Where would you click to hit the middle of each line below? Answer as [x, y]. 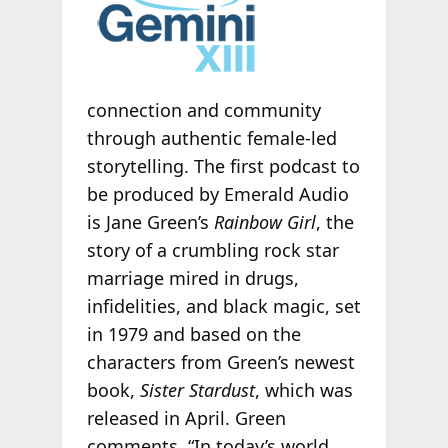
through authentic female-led [211, 137]
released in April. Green [186, 417]
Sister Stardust [197, 389]
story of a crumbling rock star [212, 249]
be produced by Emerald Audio [217, 193]
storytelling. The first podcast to [223, 165]
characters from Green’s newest [220, 361]
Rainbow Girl [264, 221]
